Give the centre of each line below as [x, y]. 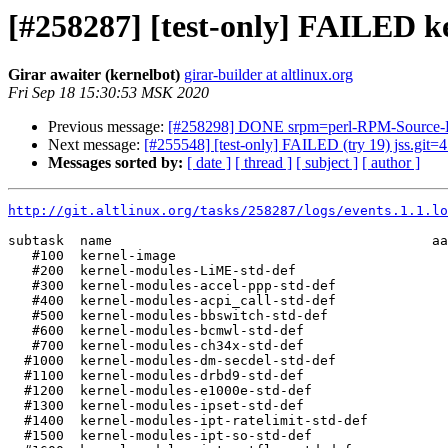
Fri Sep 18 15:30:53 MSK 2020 [108, 93]
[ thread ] [263, 163]
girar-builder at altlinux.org [268, 75]
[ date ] [209, 163]
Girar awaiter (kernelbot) [94, 75]
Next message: [96, 145]
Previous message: [108, 127]
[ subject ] [327, 163]
